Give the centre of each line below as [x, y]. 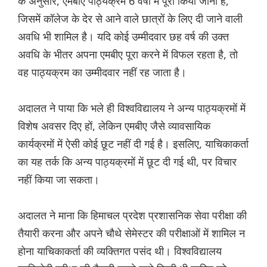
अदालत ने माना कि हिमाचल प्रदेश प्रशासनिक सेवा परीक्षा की [132, 215]
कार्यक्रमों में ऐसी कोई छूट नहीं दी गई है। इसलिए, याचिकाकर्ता [133, 144]
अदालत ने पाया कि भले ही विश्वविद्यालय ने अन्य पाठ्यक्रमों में [132, 108]
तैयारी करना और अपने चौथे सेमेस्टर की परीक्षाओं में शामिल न [131, 233]
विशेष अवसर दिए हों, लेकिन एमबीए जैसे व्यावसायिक [114, 126]
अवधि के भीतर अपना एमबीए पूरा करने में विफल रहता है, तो [128, 55]
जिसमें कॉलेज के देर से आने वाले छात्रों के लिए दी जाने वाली [130, 19]
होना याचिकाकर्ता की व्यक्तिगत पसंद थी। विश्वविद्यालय [120, 251]
